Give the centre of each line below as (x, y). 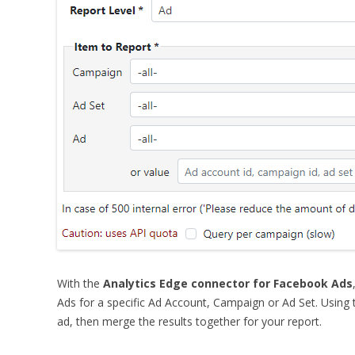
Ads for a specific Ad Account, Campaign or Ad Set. (187, 302)
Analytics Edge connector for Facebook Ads (228, 283)
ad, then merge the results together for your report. (189, 321)
